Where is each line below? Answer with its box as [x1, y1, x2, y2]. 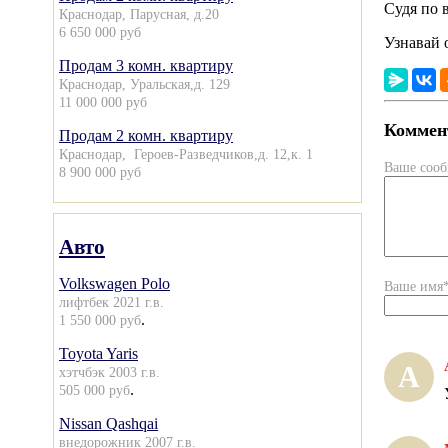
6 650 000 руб [59, 24, 141, 40]
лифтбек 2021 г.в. [59, 294, 164, 310]
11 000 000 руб [59, 94, 147, 110]
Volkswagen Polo [59, 275, 170, 292]
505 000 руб [59, 382, 130, 398]
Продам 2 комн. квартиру [59, 127, 233, 144]
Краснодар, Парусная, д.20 [59, 6, 219, 22]
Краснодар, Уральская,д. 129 [59, 76, 230, 92]
